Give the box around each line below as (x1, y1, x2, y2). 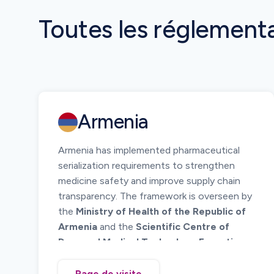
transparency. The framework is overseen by (58, 190, 252, 202)
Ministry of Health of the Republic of (76, 206, 246, 217)
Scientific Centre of (136, 221, 229, 232)
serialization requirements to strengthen (58, 160, 235, 171)
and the (97, 221, 136, 232)
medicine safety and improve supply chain (58, 175, 240, 187)
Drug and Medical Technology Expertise (58, 236, 244, 248)
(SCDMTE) (58, 251, 106, 263)
